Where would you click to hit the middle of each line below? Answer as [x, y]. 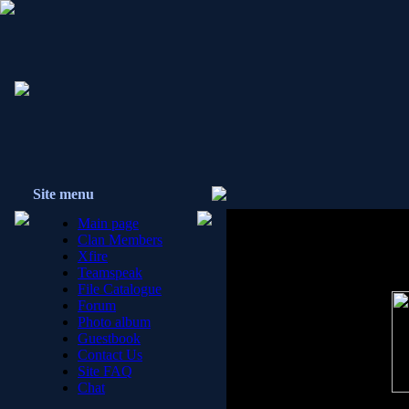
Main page [108, 223]
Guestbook [109, 338]
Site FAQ [105, 371]
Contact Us [110, 355]
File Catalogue [120, 289]
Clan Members [120, 240]
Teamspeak [110, 273]
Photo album [114, 322]
